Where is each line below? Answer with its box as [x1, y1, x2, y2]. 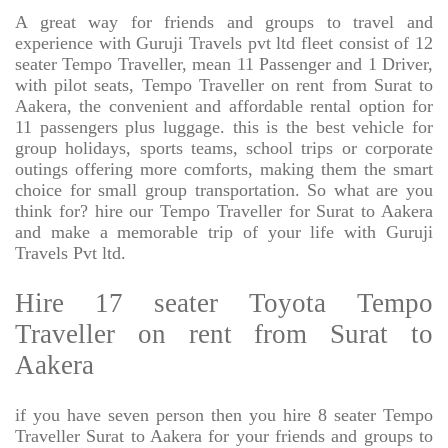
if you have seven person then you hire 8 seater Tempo [15, 405, 433, 426]
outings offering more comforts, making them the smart [15, 159, 433, 180]
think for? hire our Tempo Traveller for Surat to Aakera [15, 201, 433, 222]
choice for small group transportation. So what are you [15, 180, 433, 201]
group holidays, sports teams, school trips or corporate [15, 138, 433, 159]
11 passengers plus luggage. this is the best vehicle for [15, 117, 433, 138]
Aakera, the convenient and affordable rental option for [15, 96, 433, 117]
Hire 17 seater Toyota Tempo [15, 288, 433, 319]
